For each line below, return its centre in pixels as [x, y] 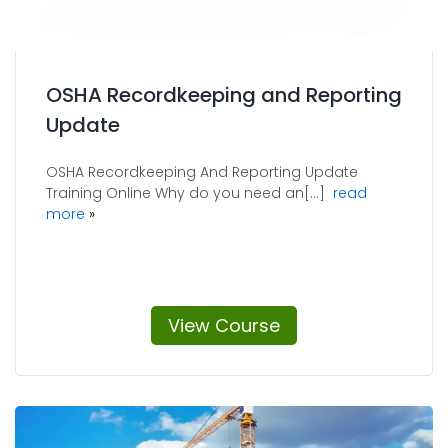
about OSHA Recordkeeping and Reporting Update [264, 212]
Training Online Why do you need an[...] [189, 192]
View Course [224, 325]
